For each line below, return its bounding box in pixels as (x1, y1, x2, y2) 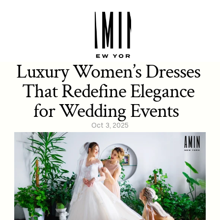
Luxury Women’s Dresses (16, 59, 200, 84)
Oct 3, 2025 (91, 121, 129, 130)
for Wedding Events (33, 98, 187, 124)
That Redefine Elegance (22, 79, 194, 104)
